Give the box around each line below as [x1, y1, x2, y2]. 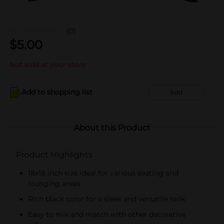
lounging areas [28, 178, 80, 188]
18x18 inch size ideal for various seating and [28, 168, 178, 177]
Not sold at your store [9, 59, 86, 69]
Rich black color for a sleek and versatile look [28, 194, 185, 203]
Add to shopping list [21, 87, 92, 96]
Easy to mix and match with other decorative [28, 209, 185, 219]
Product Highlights [16, 149, 92, 159]
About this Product [73, 122, 150, 132]
